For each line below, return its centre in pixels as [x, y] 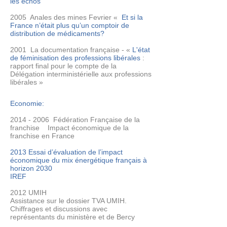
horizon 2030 [31, 168]
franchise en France [42, 136]
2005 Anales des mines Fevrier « [66, 17]
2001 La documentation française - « [71, 50]
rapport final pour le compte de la [63, 66]
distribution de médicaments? [57, 33]
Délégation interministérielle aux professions [81, 74]
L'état [141, 50]
